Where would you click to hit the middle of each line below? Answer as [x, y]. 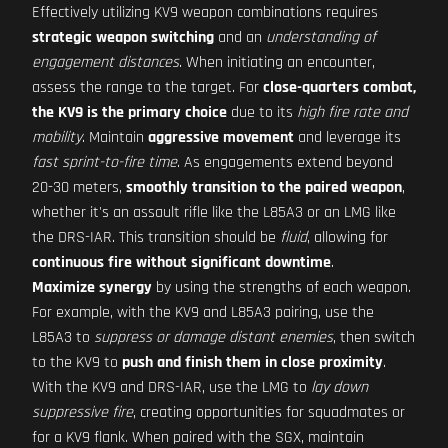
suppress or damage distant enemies [213, 337]
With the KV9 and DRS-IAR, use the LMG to [171, 387]
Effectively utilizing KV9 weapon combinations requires [205, 12]
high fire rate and [352, 112]
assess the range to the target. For [147, 87]
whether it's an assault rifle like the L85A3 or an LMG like [214, 212]
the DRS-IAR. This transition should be [156, 237]
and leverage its [347, 137]
